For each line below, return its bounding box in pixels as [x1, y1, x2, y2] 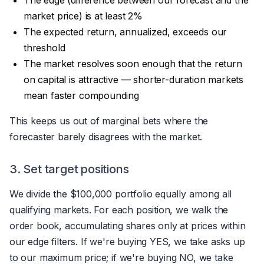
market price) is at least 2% [24, 9, 143, 22]
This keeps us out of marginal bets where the [9, 114, 209, 127]
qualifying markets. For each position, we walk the [9, 203, 229, 216]
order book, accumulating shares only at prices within [9, 219, 246, 232]
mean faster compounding [24, 89, 139, 101]
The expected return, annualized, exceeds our [24, 25, 227, 38]
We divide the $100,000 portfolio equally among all [9, 187, 232, 200]
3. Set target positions [9, 161, 129, 176]
